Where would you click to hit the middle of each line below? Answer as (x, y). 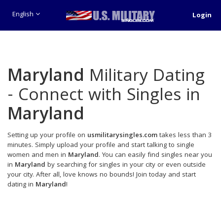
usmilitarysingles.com (122, 136)
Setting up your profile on (47, 136)
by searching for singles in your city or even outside (126, 165)
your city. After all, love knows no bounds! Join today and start (102, 175)
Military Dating (145, 77)
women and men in (38, 155)
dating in (21, 185)
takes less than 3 (184, 136)
